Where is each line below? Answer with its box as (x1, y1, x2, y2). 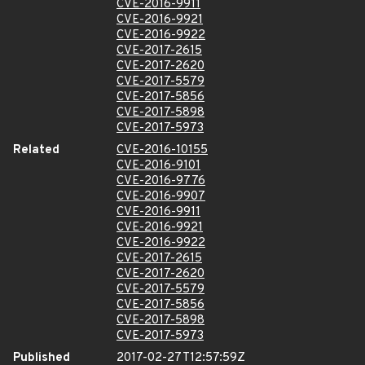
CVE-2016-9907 (117, 189, 205, 204)
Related (13, 143, 59, 158)
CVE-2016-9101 (117, 158, 200, 174)
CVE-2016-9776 (117, 174, 205, 189)
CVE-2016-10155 (117, 143, 208, 158)
